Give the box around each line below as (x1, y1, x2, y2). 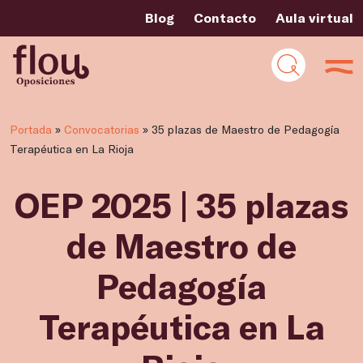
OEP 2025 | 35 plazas (15, 184, 348, 224)
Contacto (194, 10, 256, 25)
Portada (10, 122, 52, 136)
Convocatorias (64, 122, 139, 136)
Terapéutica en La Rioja (10, 142, 134, 156)
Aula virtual (275, 10, 353, 25)
